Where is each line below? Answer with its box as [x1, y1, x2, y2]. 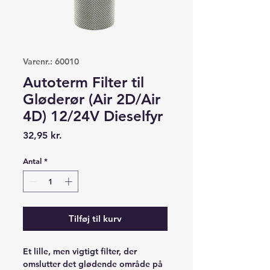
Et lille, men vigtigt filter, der [23, 245, 137, 257]
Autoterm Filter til [23, 74, 144, 91]
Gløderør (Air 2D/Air [23, 90, 160, 108]
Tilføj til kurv [69, 212, 122, 224]
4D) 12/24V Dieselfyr [23, 107, 163, 125]
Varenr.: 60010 [23, 56, 79, 67]
